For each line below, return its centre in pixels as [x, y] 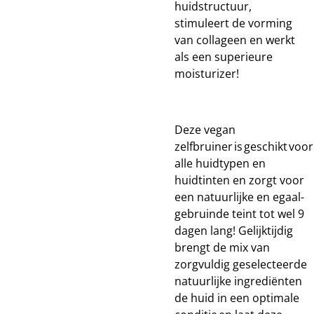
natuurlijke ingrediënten [238, 281]
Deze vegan [205, 130]
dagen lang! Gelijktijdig [234, 231]
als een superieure [224, 57]
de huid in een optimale [237, 298]
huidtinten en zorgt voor [239, 180]
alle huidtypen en [220, 163]
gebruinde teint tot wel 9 [239, 214]
